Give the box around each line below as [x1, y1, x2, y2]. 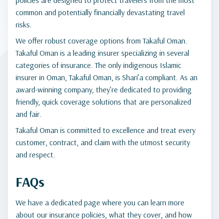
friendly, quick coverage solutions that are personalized [16, 97, 191, 107]
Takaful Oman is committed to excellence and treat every [16, 125, 196, 135]
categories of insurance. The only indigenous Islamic [16, 60, 181, 70]
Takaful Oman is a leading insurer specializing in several [16, 48, 189, 58]
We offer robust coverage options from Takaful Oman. [16, 36, 187, 45]
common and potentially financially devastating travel [16, 7, 185, 17]
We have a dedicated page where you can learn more [16, 197, 184, 207]
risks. [16, 20, 34, 29]
